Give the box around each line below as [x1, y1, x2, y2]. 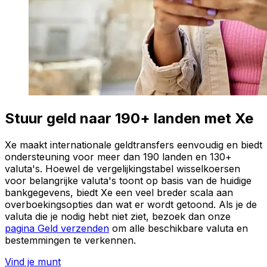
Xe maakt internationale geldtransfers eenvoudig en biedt [5, 138, 262, 151]
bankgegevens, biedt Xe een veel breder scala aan [5, 186, 233, 198]
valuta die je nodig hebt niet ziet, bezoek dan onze [5, 210, 231, 222]
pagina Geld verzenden [5, 222, 109, 234]
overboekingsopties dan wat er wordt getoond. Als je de [5, 198, 257, 210]
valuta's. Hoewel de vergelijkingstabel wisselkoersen [5, 162, 240, 175]
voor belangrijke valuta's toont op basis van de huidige [5, 174, 252, 187]
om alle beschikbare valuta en [109, 222, 248, 234]
